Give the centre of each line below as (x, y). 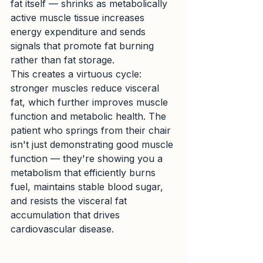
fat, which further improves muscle (91, 102)
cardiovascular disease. (62, 229)
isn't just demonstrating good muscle (93, 145)
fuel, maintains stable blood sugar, (88, 187)
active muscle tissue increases (79, 18)
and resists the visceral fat (70, 201)
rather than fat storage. (63, 60)
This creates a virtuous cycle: (77, 74)
